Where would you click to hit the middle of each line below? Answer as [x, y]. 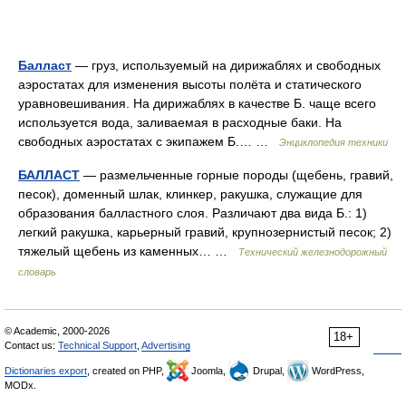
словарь [37, 272]
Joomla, [208, 371]
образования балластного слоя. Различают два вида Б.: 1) [193, 213]
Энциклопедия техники [333, 142]
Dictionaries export [46, 371]
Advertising [166, 345]
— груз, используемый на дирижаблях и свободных [226, 65]
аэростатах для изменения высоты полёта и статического [190, 84]
